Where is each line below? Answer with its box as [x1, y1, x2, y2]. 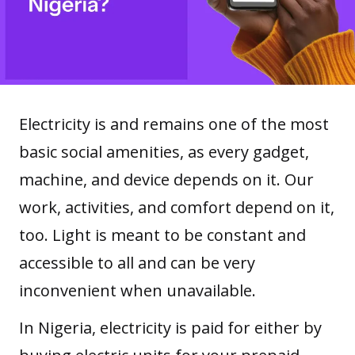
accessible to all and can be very [19, 252, 255, 274]
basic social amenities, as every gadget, [19, 141, 309, 163]
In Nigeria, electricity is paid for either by [19, 317, 322, 339]
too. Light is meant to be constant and [19, 224, 306, 246]
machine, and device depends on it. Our [19, 169, 314, 191]
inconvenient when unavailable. [19, 280, 260, 302]
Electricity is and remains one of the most [19, 113, 329, 136]
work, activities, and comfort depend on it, [19, 197, 334, 219]
